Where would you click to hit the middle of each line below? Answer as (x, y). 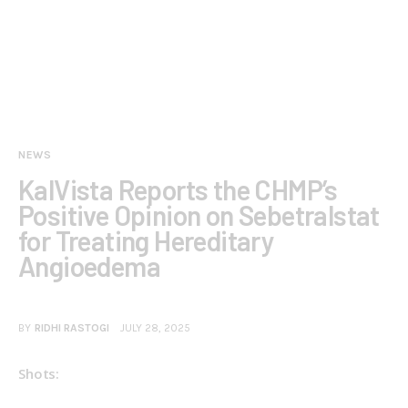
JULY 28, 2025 (156, 328)
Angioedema (89, 265)
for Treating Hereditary (147, 240)
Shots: (39, 374)
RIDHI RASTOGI (71, 328)
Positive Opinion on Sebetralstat (199, 214)
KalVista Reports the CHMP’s (178, 189)
